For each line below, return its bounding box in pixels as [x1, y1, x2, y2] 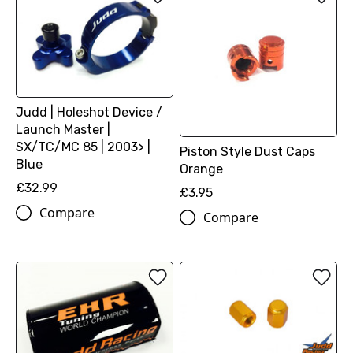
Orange [179, 161, 223, 176]
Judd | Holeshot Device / [16, 105, 162, 121]
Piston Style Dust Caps [179, 143, 315, 159]
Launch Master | [16, 122, 110, 138]
